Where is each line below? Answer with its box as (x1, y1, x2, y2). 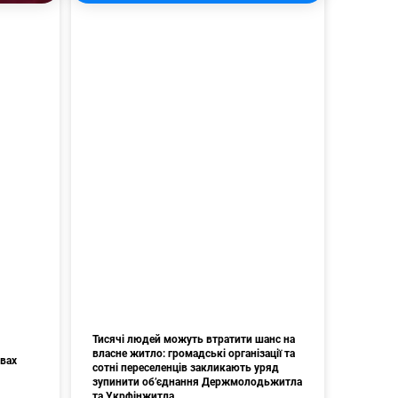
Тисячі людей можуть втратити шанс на (92, 333, 295, 346)
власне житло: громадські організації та (92, 347, 295, 361)
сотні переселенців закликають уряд (92, 362, 279, 375)
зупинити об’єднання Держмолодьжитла (92, 376, 302, 389)
